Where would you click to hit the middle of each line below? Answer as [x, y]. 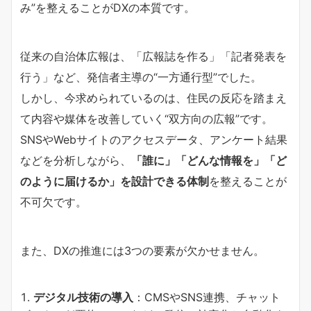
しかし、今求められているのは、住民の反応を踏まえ [153, 98]
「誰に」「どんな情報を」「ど [209, 160]
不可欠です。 [53, 202]
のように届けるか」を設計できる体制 [115, 181]
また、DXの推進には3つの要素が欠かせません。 [142, 250]
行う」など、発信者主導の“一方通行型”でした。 [141, 77]
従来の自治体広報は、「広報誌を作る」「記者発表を [153, 56]
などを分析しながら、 [76, 160]
